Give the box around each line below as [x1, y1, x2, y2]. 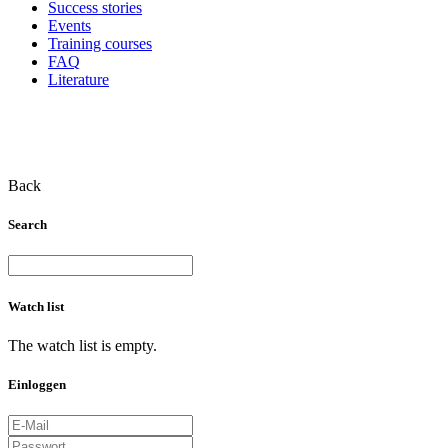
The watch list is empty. [8, 336, 157, 354]
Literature [48, 71, 109, 88]
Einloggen [8, 376, 66, 392]
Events [48, 17, 91, 34]
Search [8, 217, 47, 233]
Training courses [48, 35, 152, 52]
